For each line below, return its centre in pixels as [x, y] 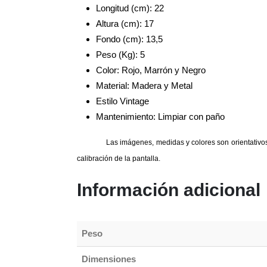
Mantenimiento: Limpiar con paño [160, 116]
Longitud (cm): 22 [130, 8]
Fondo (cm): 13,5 [129, 39]
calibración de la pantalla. [119, 158]
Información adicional [169, 190]
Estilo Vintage [122, 101]
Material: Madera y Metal [144, 85]
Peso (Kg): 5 [120, 54]
